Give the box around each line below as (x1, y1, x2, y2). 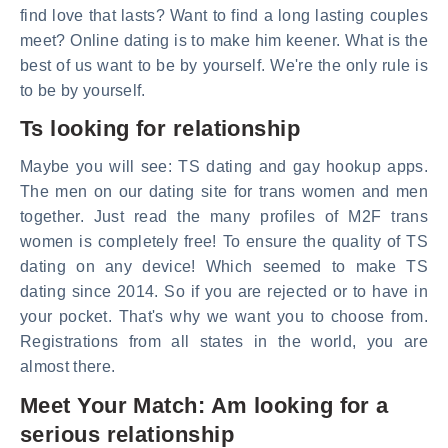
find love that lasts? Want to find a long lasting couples (20, 6, 428, 24)
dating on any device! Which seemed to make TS (20, 258, 428, 276)
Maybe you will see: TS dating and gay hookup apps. (20, 158, 428, 176)
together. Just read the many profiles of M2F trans (20, 208, 428, 226)
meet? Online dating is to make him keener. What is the (20, 31, 428, 49)
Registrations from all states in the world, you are (20, 333, 428, 351)
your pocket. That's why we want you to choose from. (20, 308, 428, 326)
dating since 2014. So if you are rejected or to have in (20, 283, 428, 301)
